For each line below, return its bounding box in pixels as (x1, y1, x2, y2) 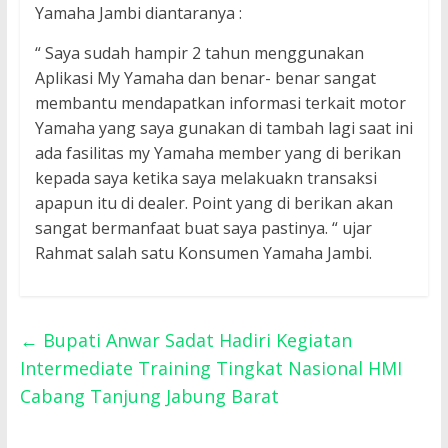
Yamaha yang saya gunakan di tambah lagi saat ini (34, 117, 413, 140)
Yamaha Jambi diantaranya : (34, 2, 242, 25)
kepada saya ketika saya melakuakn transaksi (34, 167, 377, 190)
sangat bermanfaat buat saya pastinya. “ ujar (34, 217, 372, 240)
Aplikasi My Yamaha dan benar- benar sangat (34, 67, 376, 90)
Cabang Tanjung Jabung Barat (19, 384, 279, 409)
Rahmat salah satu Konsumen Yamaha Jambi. (34, 242, 372, 265)
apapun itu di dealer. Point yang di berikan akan (34, 192, 393, 215)
